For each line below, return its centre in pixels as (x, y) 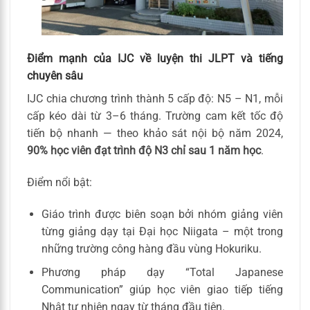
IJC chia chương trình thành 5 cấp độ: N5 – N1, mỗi (155, 98)
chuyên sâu (55, 75)
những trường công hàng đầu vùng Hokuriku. (151, 248)
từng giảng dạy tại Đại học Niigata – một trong (162, 231)
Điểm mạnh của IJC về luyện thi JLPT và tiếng (155, 58)
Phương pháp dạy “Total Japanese (162, 273)
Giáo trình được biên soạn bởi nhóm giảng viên (162, 214)
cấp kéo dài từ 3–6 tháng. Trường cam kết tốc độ (155, 116)
